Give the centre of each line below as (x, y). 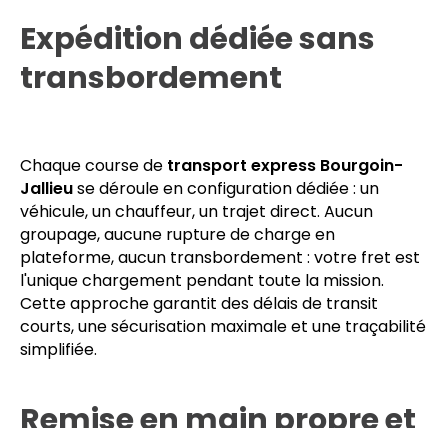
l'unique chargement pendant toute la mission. (202, 371)
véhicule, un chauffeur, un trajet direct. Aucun (196, 302)
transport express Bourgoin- (285, 256)
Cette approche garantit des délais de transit (199, 394)
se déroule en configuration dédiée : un (226, 279)
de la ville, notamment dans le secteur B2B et (197, 36)
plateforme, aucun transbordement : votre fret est (220, 348)
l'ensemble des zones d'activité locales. (173, 59)
